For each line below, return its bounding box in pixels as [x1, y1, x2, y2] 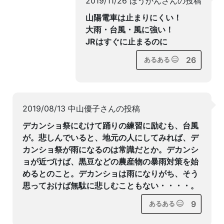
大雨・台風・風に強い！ [85, 24, 173, 34]
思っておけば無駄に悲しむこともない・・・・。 [22, 180, 198, 190]
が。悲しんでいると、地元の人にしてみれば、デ [22, 132, 198, 142]
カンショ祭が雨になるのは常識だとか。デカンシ [22, 144, 198, 154]
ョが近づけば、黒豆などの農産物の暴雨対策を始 [22, 156, 198, 166]
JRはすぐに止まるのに [85, 36, 167, 46]
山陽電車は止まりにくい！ [85, 12, 181, 22]
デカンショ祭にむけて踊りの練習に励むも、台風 [22, 120, 198, 130]
